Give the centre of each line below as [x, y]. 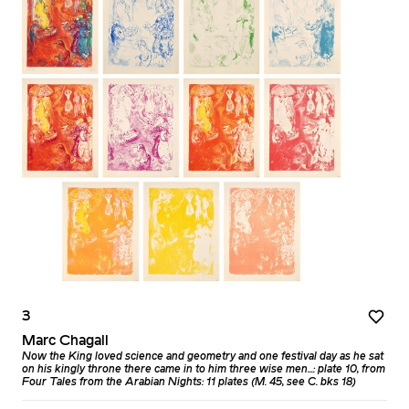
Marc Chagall [65, 342]
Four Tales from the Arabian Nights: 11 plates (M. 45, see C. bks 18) [189, 383]
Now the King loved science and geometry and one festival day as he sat [203, 357]
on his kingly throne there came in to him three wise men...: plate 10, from [204, 370]
